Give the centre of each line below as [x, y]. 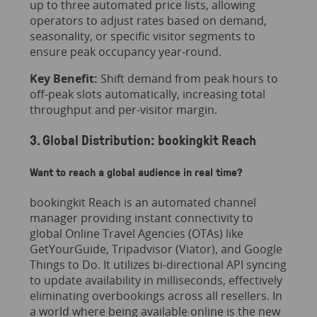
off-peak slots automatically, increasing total [147, 94]
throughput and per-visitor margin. [123, 110]
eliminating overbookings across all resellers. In [156, 296]
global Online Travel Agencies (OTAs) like [136, 234]
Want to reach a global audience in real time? [136, 172]
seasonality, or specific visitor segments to [142, 36]
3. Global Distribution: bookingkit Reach [143, 140]
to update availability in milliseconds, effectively [156, 281]
